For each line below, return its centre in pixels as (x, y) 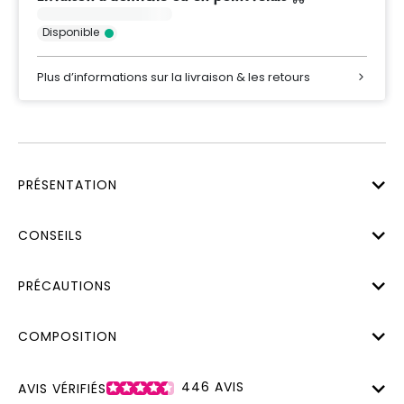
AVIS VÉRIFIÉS (62, 388)
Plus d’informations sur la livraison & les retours (174, 77)
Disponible (71, 32)
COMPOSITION (68, 336)
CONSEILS (50, 235)
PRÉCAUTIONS (65, 285)
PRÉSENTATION (68, 184)
